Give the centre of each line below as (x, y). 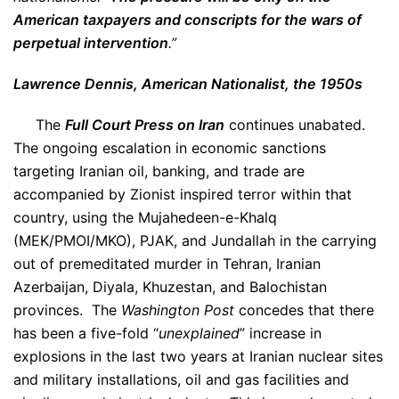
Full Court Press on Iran (145, 125)
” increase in (281, 333)
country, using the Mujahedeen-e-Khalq (145, 217)
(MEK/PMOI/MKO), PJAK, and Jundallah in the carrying (195, 240)
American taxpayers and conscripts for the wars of (187, 20)
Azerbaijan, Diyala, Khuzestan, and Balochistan (170, 287)
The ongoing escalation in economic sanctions (170, 148)
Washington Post (178, 310)
